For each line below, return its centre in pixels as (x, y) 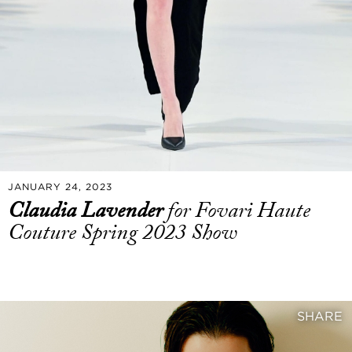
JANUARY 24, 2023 (60, 187)
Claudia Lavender (88, 211)
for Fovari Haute (239, 211)
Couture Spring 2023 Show (123, 233)
